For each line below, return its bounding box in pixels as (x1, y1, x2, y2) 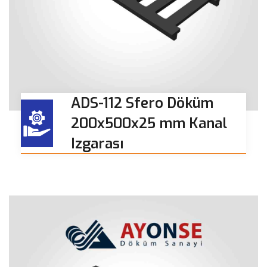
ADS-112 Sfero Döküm (71, 94, 213, 113)
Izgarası (71, 134, 123, 154)
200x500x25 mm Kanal (71, 114, 227, 133)
